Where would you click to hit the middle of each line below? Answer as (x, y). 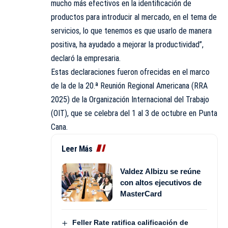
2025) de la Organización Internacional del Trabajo (130, 100)
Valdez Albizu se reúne (160, 171)
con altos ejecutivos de (161, 182)
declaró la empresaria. (86, 59)
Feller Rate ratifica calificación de (130, 223)
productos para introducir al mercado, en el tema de (134, 17)
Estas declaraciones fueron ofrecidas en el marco (130, 72)
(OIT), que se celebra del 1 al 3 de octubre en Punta (134, 113)
